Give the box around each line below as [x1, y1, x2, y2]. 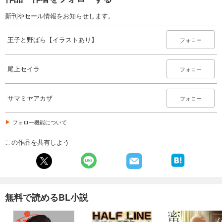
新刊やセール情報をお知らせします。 [5, 10, 114, 20]
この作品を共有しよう [5, 137, 69, 147]
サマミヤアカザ [7, 93, 53, 103]
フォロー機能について [12, 117, 67, 126]
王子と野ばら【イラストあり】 [7, 34, 98, 44]
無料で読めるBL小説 [5, 190, 88, 204]
